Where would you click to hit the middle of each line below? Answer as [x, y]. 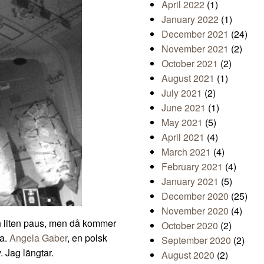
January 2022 [190, 19]
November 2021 [195, 49]
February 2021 [192, 167]
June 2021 [184, 108]
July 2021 [182, 93]
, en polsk [87, 238]
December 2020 [195, 196]
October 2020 [190, 226]
